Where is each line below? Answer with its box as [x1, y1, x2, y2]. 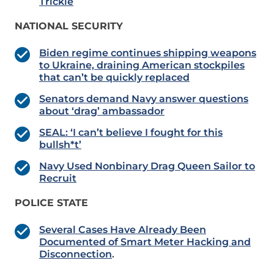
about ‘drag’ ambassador [39, 105, 165, 117]
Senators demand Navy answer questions [39, 93, 248, 105]
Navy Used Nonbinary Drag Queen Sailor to [39, 160, 255, 172]
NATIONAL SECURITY [15, 20, 123, 32]
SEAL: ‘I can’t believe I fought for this [39, 127, 223, 139]
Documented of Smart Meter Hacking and [39, 236, 251, 248]
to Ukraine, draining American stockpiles [39, 59, 245, 72]
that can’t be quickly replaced [39, 72, 190, 84]
